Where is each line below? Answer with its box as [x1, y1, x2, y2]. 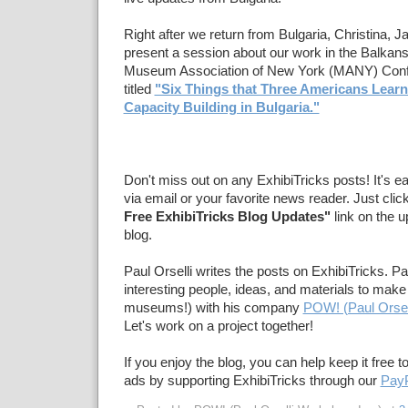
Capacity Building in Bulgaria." [123, 100, 320, 115]
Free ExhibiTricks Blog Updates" [123, 209, 331, 224]
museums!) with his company [123, 301, 303, 315]
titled [123, 82, 155, 97]
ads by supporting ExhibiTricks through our [123, 373, 381, 388]
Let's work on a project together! [123, 319, 313, 333]
